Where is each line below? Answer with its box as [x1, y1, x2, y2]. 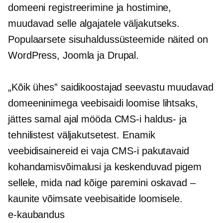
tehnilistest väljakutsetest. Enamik [8, 129, 155, 140]
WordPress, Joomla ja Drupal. [8, 50, 139, 61]
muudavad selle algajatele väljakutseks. [8, 18, 180, 29]
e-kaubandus [8, 209, 65, 220]
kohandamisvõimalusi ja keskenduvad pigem [8, 161, 202, 172]
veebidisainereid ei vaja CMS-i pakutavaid [8, 145, 189, 156]
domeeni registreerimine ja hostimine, [8, 2, 172, 13]
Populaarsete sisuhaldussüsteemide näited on [8, 34, 208, 45]
